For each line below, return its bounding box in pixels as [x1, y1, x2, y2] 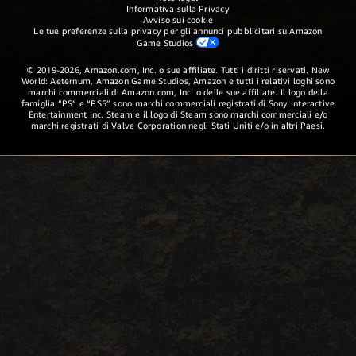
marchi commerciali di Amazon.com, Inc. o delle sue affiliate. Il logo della [28, 86, 328, 97]
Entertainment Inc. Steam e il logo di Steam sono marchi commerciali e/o [28, 108, 328, 119]
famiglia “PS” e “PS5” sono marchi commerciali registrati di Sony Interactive [21, 97, 335, 108]
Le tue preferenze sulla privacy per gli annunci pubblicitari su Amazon [33, 25, 323, 36]
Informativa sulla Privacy [126, 2, 230, 14]
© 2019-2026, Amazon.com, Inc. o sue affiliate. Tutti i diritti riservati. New [26, 64, 330, 75]
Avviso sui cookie [142, 14, 214, 25]
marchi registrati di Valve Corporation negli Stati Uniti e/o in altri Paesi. [30, 119, 326, 130]
